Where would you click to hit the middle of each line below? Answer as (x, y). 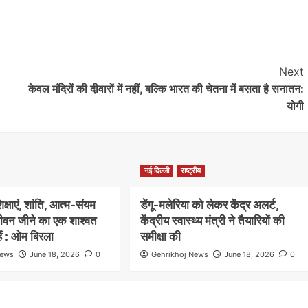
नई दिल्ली (156, 171)
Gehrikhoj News (179, 255)
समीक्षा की (160, 237)
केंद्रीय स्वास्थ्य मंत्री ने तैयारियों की (212, 221)
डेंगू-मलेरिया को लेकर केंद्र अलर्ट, (209, 205)
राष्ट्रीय (190, 171)
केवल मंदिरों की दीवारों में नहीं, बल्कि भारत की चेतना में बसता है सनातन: (166, 89)
